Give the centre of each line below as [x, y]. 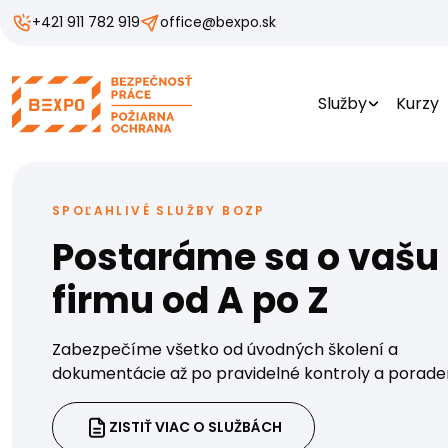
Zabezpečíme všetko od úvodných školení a [225, 349]
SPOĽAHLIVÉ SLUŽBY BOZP [159, 210]
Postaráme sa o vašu [245, 257]
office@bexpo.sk [218, 22]
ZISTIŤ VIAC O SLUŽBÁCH [195, 426]
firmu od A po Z [190, 300]
